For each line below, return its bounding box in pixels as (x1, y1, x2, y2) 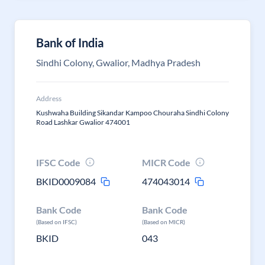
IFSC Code (36, 157, 80, 168)
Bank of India (36, 35, 104, 50)
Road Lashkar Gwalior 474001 (36, 118, 130, 127)
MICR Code (142, 157, 191, 168)
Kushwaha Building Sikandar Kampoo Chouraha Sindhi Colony (36, 108, 229, 117)
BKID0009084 (36, 176, 96, 187)
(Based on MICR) (142, 218, 186, 225)
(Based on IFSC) (36, 218, 77, 225)
